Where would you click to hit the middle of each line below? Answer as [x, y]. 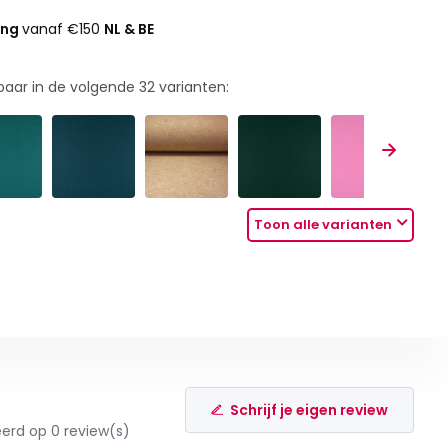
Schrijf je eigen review [309, 409]
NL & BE [129, 29]
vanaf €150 [63, 29]
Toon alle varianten [323, 225]
